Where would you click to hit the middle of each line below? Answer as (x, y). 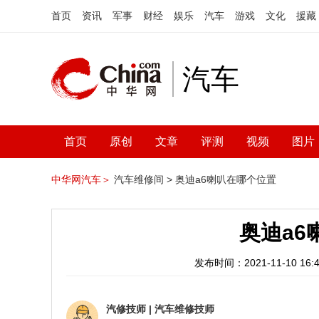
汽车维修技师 (184, 309)
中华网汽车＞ (81, 179)
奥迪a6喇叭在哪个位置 (226, 179)
